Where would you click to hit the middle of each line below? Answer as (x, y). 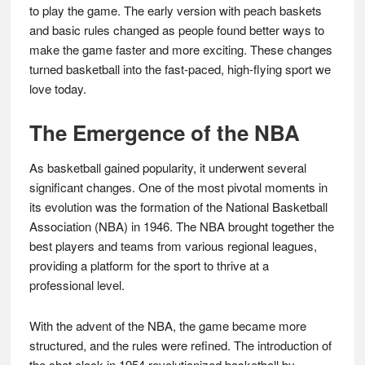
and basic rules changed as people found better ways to (176, 30)
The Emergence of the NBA (164, 132)
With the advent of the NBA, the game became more (167, 325)
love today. (57, 88)
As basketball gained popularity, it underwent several (167, 167)
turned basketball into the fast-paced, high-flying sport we (180, 69)
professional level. (77, 285)
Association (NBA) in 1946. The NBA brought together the (181, 226)
